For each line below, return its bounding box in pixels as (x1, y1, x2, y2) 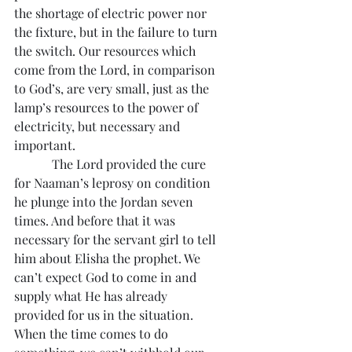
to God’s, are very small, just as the (14, 80, 212, 97)
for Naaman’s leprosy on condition (14, 174, 214, 191)
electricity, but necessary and (14, 118, 183, 134)
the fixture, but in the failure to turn (14, 24, 221, 40)
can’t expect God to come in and (14, 269, 200, 285)
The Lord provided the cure (14, 156, 209, 172)
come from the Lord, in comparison (14, 61, 218, 78)
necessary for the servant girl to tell (14, 231, 219, 247)
